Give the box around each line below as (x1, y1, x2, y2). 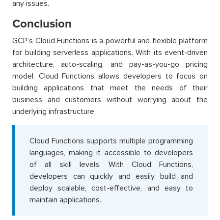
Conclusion (12, 16, 72, 31)
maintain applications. (29, 194, 101, 205)
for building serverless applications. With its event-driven (12, 47, 208, 57)
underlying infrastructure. (12, 106, 96, 116)
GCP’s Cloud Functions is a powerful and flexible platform (12, 35, 208, 46)
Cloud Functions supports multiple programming (29, 136, 193, 146)
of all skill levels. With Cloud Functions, (29, 159, 193, 169)
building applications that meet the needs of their (12, 82, 208, 93)
